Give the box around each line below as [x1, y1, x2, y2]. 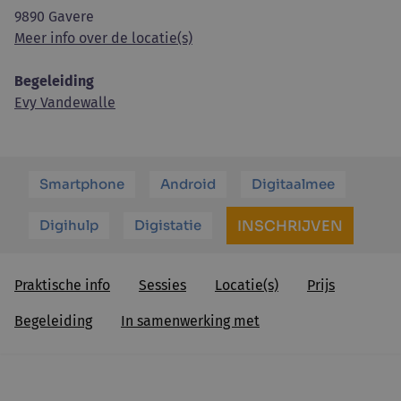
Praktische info [14, 277, 110, 294]
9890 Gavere [14, 8, 94, 25]
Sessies [139, 277, 186, 294]
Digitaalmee [252, 175, 335, 192]
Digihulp [39, 217, 98, 234]
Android [160, 175, 216, 192]
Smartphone [39, 175, 124, 192]
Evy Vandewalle [14, 94, 115, 111]
